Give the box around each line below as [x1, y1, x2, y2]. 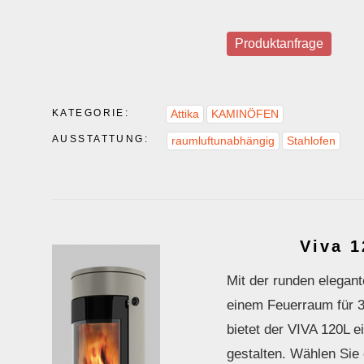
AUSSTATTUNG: [52, 133, 149, 145]
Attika [171, 107, 200, 121]
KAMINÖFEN [211, 107, 279, 121]
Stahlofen [287, 135, 336, 148]
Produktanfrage [235, 37, 323, 51]
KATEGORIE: [52, 107, 130, 119]
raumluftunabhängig [171, 135, 275, 148]
